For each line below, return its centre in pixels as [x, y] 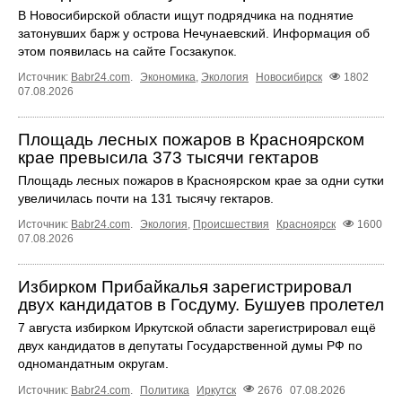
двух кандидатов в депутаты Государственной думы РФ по [190, 346]
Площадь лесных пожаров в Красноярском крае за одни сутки [201, 181]
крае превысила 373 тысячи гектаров [168, 158]
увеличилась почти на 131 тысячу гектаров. [146, 199]
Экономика [168, 78]
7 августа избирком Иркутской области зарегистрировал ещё [197, 328]
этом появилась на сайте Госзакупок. [127, 52]
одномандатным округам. [93, 364]
